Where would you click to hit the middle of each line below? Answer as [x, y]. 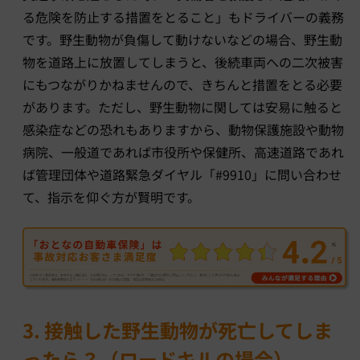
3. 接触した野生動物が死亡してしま [178, 329]
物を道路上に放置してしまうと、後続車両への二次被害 [183, 62]
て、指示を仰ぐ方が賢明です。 [111, 197]
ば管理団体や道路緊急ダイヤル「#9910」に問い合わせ [182, 175]
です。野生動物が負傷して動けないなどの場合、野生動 [182, 40]
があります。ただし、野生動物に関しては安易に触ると [182, 107]
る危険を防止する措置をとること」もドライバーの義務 [183, 17]
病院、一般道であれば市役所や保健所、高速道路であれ [183, 152]
